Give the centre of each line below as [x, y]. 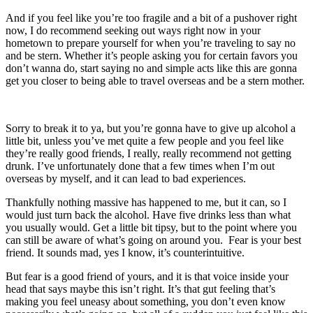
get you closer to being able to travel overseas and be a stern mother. [155, 80]
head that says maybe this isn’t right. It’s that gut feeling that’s [140, 289]
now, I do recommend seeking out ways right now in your [133, 30]
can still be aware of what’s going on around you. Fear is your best [153, 240]
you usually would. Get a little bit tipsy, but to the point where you [151, 227]
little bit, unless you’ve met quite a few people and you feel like [145, 140]
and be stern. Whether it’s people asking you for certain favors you [152, 55]
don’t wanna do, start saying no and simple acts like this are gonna [151, 68]
